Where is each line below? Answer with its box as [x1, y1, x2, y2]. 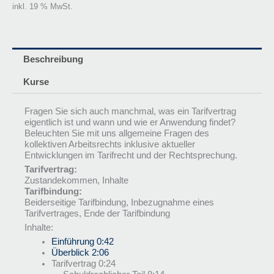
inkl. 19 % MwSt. [12, 2, 73, 12]
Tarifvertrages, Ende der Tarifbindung [24, 208, 170, 218]
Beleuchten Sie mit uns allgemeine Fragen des [24, 128, 209, 138]
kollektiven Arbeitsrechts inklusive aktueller [24, 139, 195, 149]
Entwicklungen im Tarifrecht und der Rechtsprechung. [24, 150, 237, 160]
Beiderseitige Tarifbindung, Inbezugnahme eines [24, 197, 214, 207]
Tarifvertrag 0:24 [51, 258, 116, 268]
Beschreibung [23, 54, 83, 64]
